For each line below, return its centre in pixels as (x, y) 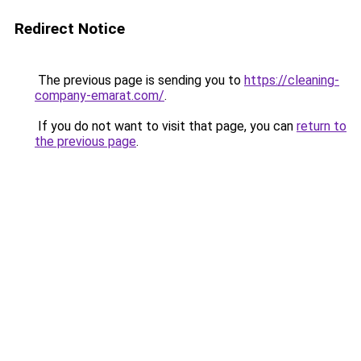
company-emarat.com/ (100, 95)
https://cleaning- (292, 80)
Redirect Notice (70, 29)
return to (322, 126)
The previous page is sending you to (139, 80)
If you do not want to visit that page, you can (166, 126)
